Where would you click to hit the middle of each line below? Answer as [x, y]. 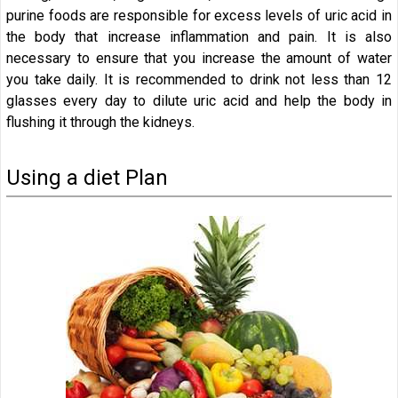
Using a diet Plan [87, 178]
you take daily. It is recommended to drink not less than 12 [199, 80]
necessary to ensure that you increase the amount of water [199, 59]
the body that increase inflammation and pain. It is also [199, 37]
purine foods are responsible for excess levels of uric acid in [199, 16]
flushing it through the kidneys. [100, 123]
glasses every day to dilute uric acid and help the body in [199, 101]
